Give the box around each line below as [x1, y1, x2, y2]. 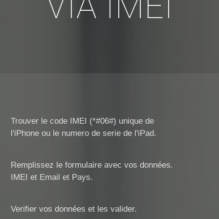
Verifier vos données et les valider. [10, 204, 137, 214]
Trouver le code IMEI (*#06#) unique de [10, 116, 154, 126]
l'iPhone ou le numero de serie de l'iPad [10, 129, 154, 138]
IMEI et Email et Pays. [10, 173, 93, 182]
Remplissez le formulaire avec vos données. [10, 160, 173, 170]
